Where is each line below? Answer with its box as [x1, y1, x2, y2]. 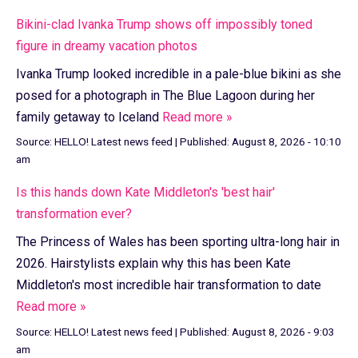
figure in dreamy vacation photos [16, 38, 197, 54]
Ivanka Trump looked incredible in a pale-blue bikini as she [16, 66, 341, 82]
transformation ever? [16, 206, 132, 222]
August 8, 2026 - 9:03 [232, 325, 335, 339]
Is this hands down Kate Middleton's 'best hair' [16, 185, 275, 201]
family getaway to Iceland [16, 109, 162, 125]
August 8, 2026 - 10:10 [232, 135, 341, 149]
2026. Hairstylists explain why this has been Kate [16, 256, 291, 272]
